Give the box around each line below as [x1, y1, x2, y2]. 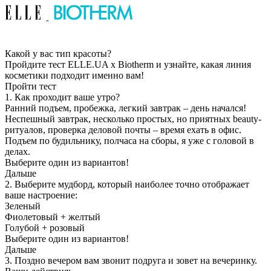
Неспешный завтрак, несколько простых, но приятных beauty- [5, 114, 261, 124]
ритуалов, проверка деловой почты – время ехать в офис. [5, 125, 241, 135]
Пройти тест [5, 81, 56, 91]
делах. [5, 146, 30, 157]
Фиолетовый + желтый [5, 212, 100, 222]
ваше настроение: [5, 190, 77, 200]
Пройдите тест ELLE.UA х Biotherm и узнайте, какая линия [5, 59, 251, 70]
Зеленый [5, 201, 41, 211]
